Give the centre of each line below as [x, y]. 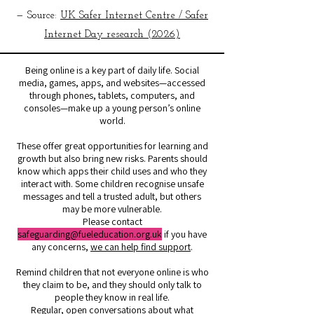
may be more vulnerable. [112, 209]
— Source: [38, 16]
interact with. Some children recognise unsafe [112, 184]
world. [112, 121]
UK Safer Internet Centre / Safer [134, 16]
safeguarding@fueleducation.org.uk [90, 234]
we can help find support [141, 247]
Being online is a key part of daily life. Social [112, 70]
